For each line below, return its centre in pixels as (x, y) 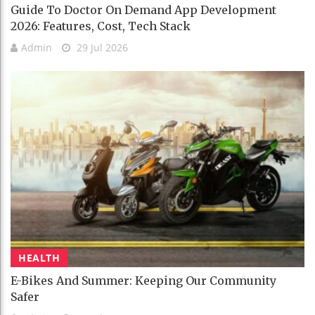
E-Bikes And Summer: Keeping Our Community (143, 280)
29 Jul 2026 (101, 47)
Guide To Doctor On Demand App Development (143, 9)
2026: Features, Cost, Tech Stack (101, 26)
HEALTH (39, 257)
